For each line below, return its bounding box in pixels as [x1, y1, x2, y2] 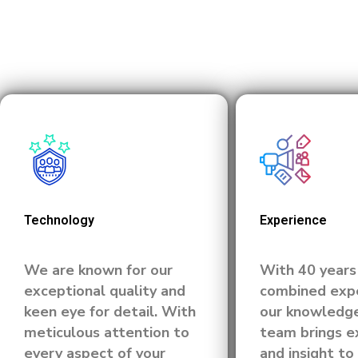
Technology [24, 213, 94, 228]
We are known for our [24, 261, 173, 280]
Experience [260, 213, 327, 228]
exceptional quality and [24, 281, 185, 300]
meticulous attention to [24, 323, 189, 342]
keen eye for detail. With [24, 302, 196, 321]
